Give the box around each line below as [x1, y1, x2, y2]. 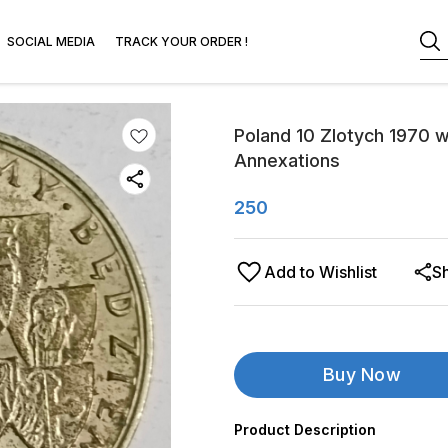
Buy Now [322, 364, 402, 385]
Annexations [234, 150, 340, 171]
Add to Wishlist [264, 262, 377, 282]
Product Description [234, 421, 376, 438]
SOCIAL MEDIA [7, 34, 95, 49]
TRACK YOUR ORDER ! [115, 34, 248, 49]
